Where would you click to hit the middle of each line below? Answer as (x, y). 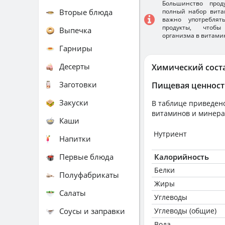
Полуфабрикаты (89, 175)
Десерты (75, 66)
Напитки (75, 138)
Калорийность (182, 157)
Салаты (73, 193)
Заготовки (78, 84)
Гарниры (76, 48)
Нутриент (170, 134)
